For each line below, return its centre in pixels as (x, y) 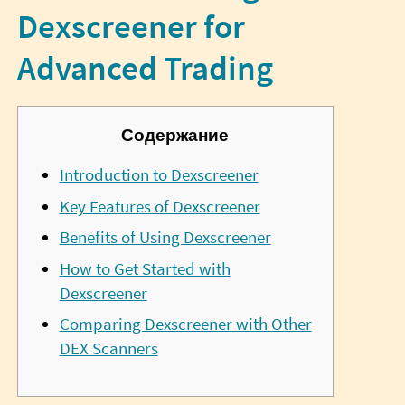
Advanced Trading (145, 68)
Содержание (175, 135)
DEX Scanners (108, 349)
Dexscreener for (131, 26)
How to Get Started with (145, 268)
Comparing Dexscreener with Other (185, 325)
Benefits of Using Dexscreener (165, 238)
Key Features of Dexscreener (160, 206)
